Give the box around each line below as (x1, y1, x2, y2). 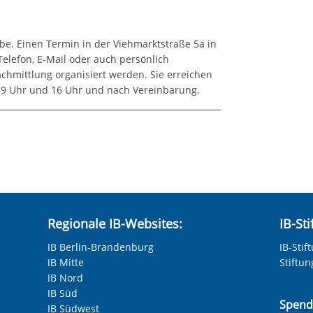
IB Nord (48, 270, 84, 284)
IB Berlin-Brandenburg (48, 240, 154, 254)
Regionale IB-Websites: (48, 214, 183, 232)
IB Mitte (48, 255, 85, 269)
